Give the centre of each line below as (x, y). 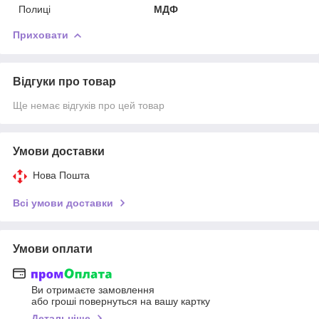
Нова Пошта (61, 175)
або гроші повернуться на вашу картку (121, 302)
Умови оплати (53, 249)
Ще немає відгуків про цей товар (89, 105)
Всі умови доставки (63, 203)
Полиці (35, 9)
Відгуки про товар (64, 81)
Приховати (41, 35)
